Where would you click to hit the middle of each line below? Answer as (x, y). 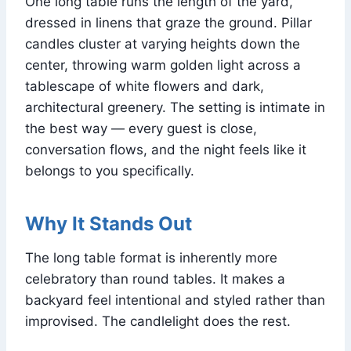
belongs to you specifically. (110, 171)
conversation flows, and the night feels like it (166, 150)
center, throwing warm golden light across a (163, 65)
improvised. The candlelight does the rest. (158, 322)
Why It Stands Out (109, 224)
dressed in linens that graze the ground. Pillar (168, 23)
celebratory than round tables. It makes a (155, 279)
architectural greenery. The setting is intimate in (175, 108)
